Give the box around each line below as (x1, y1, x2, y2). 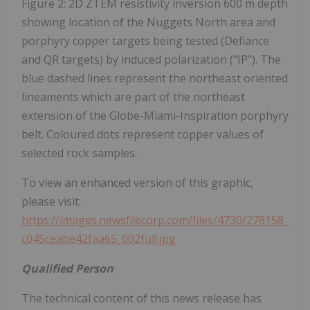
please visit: (21, 194, 81, 210)
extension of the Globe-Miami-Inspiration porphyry (21, 108, 289, 124)
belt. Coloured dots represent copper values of (21, 127, 264, 143)
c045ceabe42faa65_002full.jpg (21, 231, 176, 247)
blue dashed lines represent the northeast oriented (21, 71, 288, 86)
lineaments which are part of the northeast (21, 89, 245, 105)
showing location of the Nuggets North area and (21, 15, 275, 30)
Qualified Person (21, 261, 113, 277)
